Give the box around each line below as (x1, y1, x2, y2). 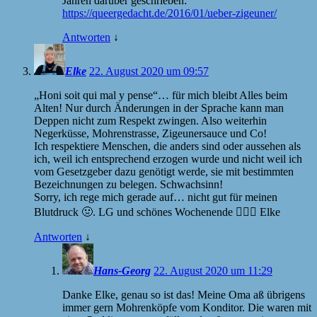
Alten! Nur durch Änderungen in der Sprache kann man (34, 101, 284, 114)
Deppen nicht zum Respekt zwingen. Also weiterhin (34, 114, 267, 127)
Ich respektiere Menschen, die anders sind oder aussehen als (34, 139, 301, 152)
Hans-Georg (93, 264, 151, 277)
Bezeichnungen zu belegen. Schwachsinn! (34, 178, 223, 190)
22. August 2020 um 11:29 (154, 264, 272, 277)
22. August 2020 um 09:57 (89, 64, 209, 77)
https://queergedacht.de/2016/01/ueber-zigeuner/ (62, 6, 277, 19)
